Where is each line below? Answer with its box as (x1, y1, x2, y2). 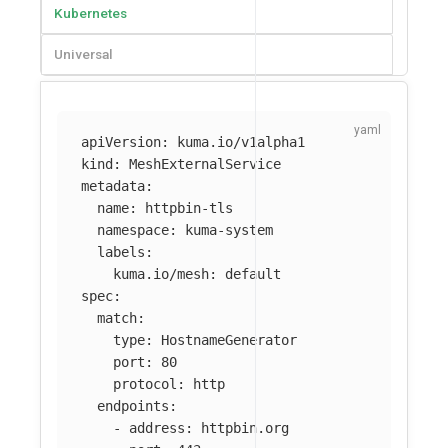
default (225, 266, 281, 283)
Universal (54, 45, 113, 62)
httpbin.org (201, 420, 289, 437)
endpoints (97, 398, 169, 415)
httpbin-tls (145, 200, 233, 217)
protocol (113, 376, 177, 393)
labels (97, 244, 145, 261)
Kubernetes (54, 4, 127, 21)
